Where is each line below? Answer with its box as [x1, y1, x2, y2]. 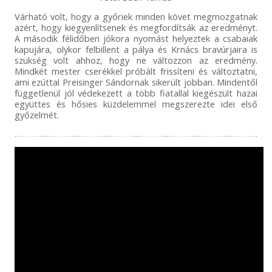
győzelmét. [14, 108, 59, 121]
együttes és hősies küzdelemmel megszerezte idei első [14, 97, 258, 110]
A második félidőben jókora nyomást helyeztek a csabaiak [14, 32, 258, 44]
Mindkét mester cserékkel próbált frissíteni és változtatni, [14, 64, 258, 77]
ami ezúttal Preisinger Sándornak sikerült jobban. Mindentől [14, 75, 258, 88]
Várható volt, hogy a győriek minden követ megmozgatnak [14, 10, 258, 22]
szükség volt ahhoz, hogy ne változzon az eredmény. [14, 53, 258, 66]
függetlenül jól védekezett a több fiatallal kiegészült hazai [14, 86, 258, 99]
